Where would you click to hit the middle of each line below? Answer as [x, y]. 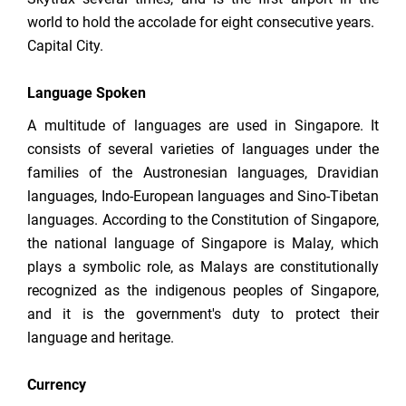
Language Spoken [87, 93]
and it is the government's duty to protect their [203, 314]
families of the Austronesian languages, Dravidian [203, 173]
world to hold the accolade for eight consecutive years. [201, 23]
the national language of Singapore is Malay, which [203, 244]
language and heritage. [101, 338]
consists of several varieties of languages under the [203, 150]
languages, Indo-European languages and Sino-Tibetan [203, 197]
